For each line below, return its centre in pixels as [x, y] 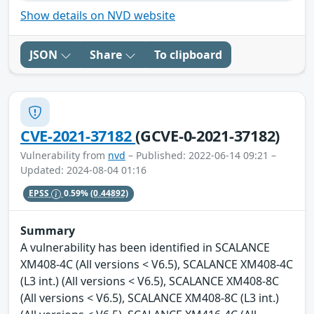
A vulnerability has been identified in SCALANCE [145, 247]
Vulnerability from [64, 156]
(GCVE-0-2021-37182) [208, 136]
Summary [48, 230]
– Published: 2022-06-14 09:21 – [201, 156]
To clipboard [188, 55]
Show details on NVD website [98, 16]
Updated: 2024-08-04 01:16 [83, 170]
